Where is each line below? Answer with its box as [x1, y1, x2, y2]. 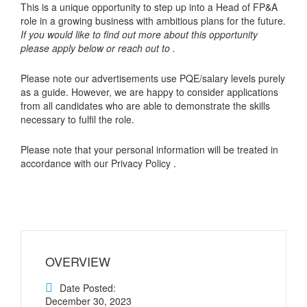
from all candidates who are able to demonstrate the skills [21, 98, 270, 112]
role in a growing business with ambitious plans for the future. [21, 13, 286, 27]
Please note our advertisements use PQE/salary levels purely [21, 71, 285, 85]
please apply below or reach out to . [21, 40, 175, 55]
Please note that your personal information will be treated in [21, 142, 278, 156]
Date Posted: [60, 281, 116, 295]
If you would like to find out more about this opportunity [21, 27, 258, 41]
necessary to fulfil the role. [21, 112, 134, 126]
